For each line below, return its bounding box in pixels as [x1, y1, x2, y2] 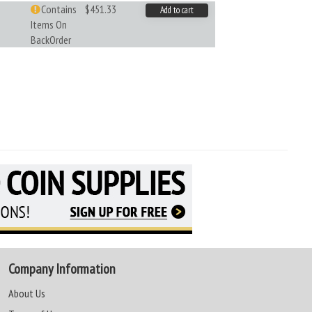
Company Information [8, 260, 116, 278]
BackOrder [30, 33, 71, 47]
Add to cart [159, 4, 194, 16]
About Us [8, 286, 45, 300]
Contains [40, 2, 77, 16]
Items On [30, 17, 67, 31]
